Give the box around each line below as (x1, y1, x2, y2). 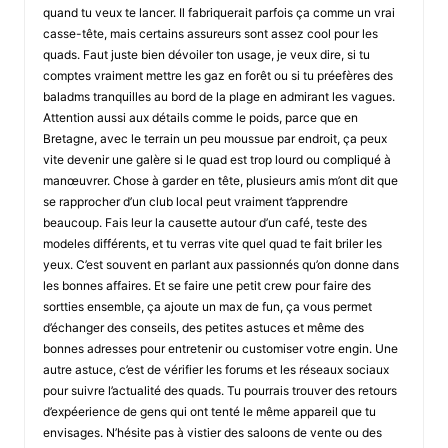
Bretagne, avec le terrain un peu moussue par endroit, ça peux (42, 130, 387, 146)
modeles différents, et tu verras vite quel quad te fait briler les (42, 235, 382, 251)
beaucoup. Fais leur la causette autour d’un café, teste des (42, 214, 367, 230)
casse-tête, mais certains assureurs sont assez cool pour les (42, 25, 378, 41)
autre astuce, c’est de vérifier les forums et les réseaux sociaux (42, 361, 389, 377)
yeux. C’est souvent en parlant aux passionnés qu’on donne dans (42, 256, 399, 272)
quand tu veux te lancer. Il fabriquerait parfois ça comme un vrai (42, 4, 395, 20)
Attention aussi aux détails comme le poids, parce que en (42, 109, 358, 125)
